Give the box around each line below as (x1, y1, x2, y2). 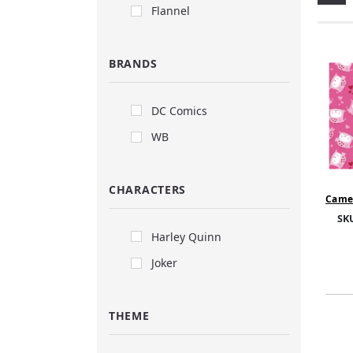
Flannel (151, 3, 190, 19)
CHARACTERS (109, 181, 186, 197)
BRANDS (109, 55, 158, 71)
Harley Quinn (151, 229, 221, 244)
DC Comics (151, 102, 207, 118)
